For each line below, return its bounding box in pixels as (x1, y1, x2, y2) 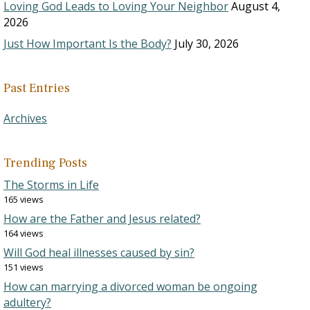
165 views (3, 193, 44, 206)
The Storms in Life (3, 177, 99, 192)
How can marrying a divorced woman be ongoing (3, 279, 257, 294)
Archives (3, 111, 47, 126)
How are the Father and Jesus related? (3, 211, 201, 226)
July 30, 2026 (174, 36, 239, 51)
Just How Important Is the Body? (3, 36, 172, 51)
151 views (3, 261, 44, 273)
